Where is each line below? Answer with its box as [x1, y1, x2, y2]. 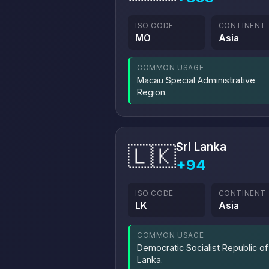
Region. [137, 87, 167, 97]
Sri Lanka [176, 139, 226, 154]
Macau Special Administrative [137, 75, 255, 85]
